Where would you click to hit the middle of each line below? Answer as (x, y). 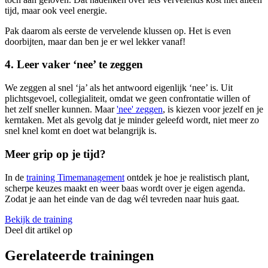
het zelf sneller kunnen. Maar (61, 109)
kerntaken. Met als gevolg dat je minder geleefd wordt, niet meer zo (132, 120)
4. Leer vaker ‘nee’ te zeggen (74, 65)
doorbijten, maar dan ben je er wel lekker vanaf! (95, 41)
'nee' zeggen (140, 109)
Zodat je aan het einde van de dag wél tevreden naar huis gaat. (122, 199)
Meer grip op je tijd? (55, 154)
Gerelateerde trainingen (79, 255)
